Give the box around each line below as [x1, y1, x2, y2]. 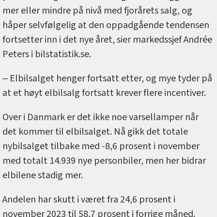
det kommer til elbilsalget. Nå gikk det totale [2, 125, 188, 139]
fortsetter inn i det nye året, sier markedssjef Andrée [2, 33, 212, 47]
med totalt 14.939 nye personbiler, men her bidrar [2, 154, 206, 168]
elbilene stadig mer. [2, 169, 85, 183]
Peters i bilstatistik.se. [2, 47, 91, 62]
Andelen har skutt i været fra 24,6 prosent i [2, 193, 175, 207]
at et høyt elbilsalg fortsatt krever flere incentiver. [2, 86, 206, 100]
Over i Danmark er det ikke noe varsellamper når [2, 110, 199, 124]
